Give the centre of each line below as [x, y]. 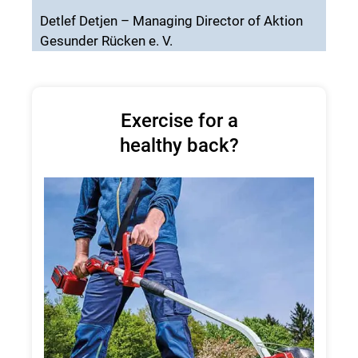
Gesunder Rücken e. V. [106, 40]
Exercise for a [179, 120]
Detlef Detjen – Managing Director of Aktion [171, 20]
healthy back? [179, 145]
